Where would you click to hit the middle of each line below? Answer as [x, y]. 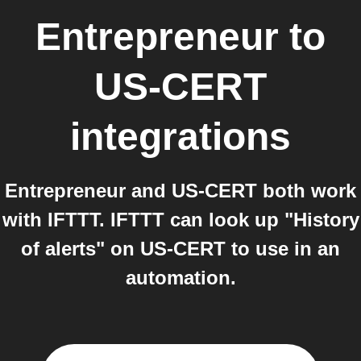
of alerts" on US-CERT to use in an [180, 249]
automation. [180, 278]
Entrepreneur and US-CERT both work [180, 191]
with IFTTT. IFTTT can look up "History [180, 220]
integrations [180, 137]
